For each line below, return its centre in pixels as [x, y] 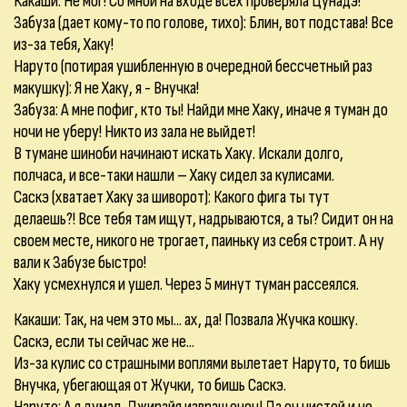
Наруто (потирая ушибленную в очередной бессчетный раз [193, 66]
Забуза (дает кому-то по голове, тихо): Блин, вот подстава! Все [203, 23]
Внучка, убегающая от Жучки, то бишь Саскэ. [150, 385]
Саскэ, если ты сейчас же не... [104, 342]
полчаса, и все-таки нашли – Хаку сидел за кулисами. [174, 175]
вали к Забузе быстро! [80, 263]
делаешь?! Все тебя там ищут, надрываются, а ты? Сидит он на [203, 219]
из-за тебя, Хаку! [64, 45]
